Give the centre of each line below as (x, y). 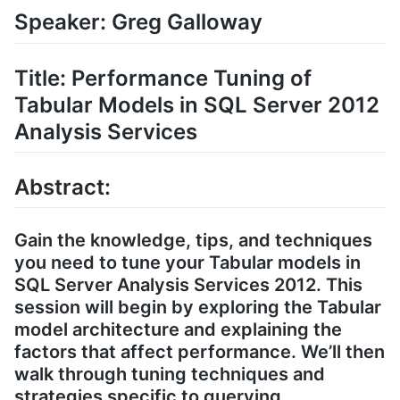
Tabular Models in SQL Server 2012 (197, 104)
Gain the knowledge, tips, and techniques (193, 240)
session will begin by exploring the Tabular (198, 307)
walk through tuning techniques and (170, 374)
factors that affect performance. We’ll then (200, 351)
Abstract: (62, 187)
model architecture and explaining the (178, 329)
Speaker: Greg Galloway (138, 22)
